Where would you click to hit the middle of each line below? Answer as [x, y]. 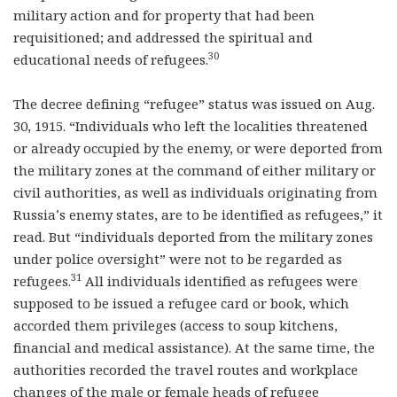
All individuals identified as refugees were [220, 280]
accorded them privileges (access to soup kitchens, [175, 325]
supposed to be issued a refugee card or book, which [181, 303]
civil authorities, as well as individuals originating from [195, 192]
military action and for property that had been [164, 15]
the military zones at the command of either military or [195, 170]
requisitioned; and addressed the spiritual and [163, 37]
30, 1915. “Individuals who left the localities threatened [191, 125]
